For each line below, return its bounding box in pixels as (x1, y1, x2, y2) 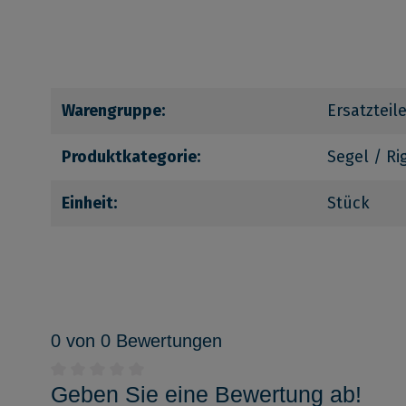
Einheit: (62, 193, 117, 214)
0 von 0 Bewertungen (51, 331, 222, 352)
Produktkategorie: (62, 147, 200, 168)
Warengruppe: (62, 101, 165, 121)
